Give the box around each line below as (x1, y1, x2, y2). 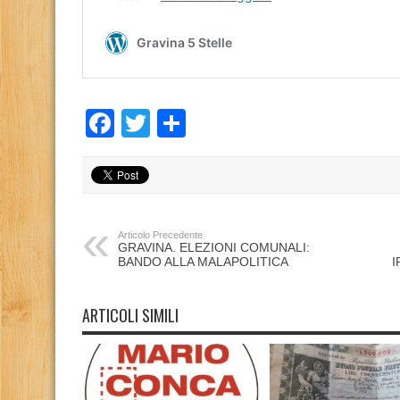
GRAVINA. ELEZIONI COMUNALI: (118, 240, 310, 255)
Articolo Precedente (118, 229, 203, 241)
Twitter (150, 107, 235, 140)
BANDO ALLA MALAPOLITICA (118, 254, 288, 270)
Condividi (186, 107, 304, 140)
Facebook (114, 107, 241, 140)
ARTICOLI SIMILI (82, 304, 179, 328)
